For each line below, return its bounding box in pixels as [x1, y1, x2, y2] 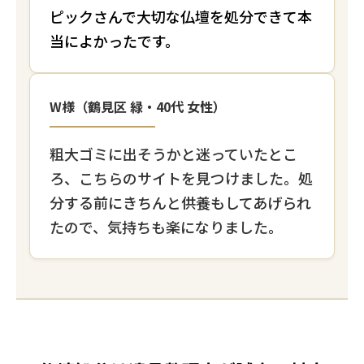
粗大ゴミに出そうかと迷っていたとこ [50, 143, 297, 165]
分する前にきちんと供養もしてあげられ [50, 192, 311, 214]
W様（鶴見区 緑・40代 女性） [50, 97, 226, 117]
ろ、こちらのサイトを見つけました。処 [50, 167, 313, 189]
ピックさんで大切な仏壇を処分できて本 [50, 6, 312, 28]
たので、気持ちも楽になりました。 [50, 216, 283, 238]
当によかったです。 [50, 30, 180, 52]
